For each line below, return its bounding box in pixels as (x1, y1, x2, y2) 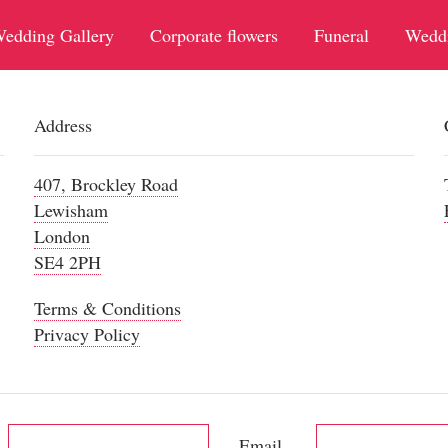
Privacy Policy (33, 322, 140, 347)
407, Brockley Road (33, 172, 178, 197)
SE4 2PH (33, 250, 101, 275)
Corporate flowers (149, 23, 278, 48)
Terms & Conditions (33, 296, 181, 321)
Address (33, 113, 92, 138)
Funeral (313, 23, 369, 48)
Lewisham (33, 198, 108, 223)
